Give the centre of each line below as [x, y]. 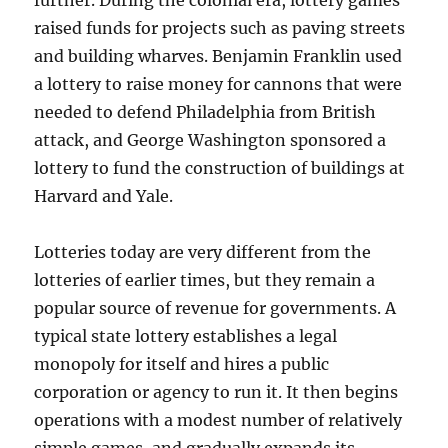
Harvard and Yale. [104, 196]
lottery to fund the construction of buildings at [220, 168]
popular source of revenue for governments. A [215, 308]
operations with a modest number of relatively [218, 420]
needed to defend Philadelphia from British [205, 112]
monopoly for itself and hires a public [182, 364]
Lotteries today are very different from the [203, 252]
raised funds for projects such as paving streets [220, 28]
